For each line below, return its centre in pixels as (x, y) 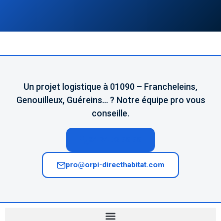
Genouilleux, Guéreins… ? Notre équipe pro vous (110, 100)
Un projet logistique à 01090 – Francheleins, (110, 87)
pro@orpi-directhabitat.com (115, 165)
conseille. (110, 113)
